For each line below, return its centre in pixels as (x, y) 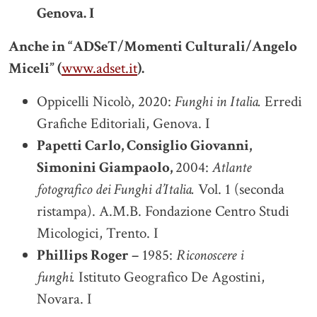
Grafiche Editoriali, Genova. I (123, 123)
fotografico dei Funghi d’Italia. (116, 189)
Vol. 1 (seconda (240, 189)
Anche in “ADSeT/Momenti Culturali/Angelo (153, 46)
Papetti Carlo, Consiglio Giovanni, (144, 145)
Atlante (232, 167)
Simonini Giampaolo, (106, 167)
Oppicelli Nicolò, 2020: (104, 101)
